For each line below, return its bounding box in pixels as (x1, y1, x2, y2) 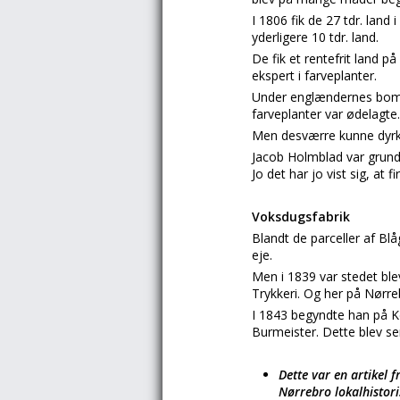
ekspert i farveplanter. (252, 67, 377, 84)
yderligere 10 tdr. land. (252, 29, 379, 46)
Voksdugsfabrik (252, 208, 350, 225)
